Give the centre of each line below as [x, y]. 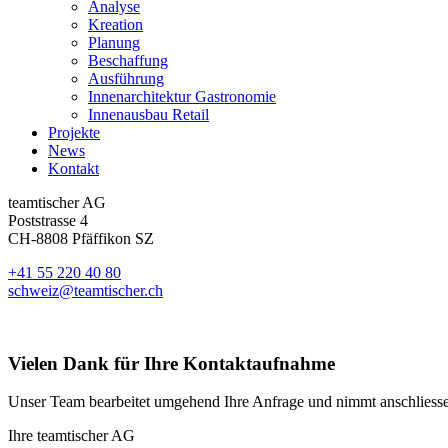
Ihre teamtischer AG [71, 436]
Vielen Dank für [76, 363]
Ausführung [126, 78]
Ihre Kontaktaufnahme [239, 363]
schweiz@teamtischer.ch [85, 290]
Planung [114, 42]
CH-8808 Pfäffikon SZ [81, 238]
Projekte [74, 132]
